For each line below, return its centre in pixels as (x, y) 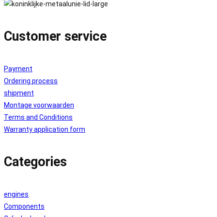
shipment (19, 93)
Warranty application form (45, 129)
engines (16, 194)
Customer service (55, 36)
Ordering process (31, 81)
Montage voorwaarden (39, 105)
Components (24, 206)
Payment (18, 69)
